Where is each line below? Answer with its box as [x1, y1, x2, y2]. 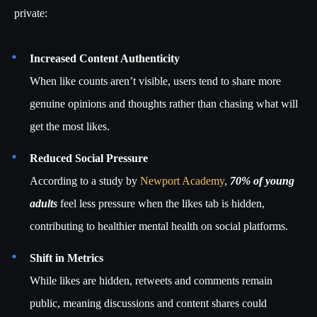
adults [30, 197, 57, 210]
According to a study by [30, 175, 140, 188]
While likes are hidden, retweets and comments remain [30, 275, 272, 287]
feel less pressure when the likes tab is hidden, [57, 197, 265, 210]
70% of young [230, 175, 294, 188]
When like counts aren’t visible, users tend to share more [30, 75, 281, 88]
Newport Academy [140, 175, 224, 188]
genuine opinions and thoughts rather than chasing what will [30, 98, 298, 110]
